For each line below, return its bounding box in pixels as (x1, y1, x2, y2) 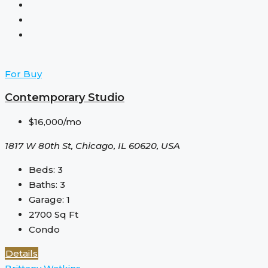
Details (5, 247, 38, 259)
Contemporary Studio (5, 90, 124, 104)
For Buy (5, 68, 42, 80)
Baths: (29, 178, 57, 190)
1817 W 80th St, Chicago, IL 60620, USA (5, 139, 180, 151)
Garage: (29, 193, 64, 205)
